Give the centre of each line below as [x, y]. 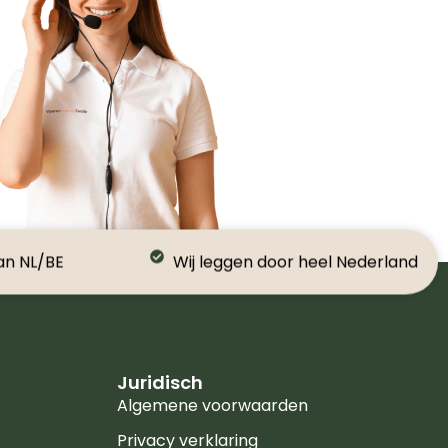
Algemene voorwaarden [212, 405]
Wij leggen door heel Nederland [295, 262]
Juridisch [160, 382]
